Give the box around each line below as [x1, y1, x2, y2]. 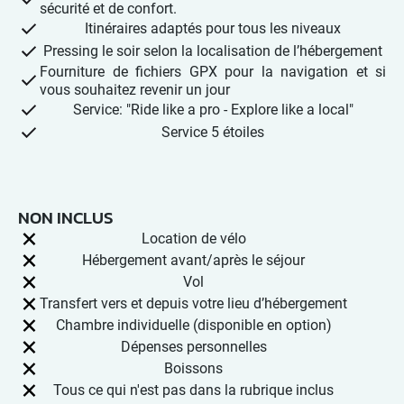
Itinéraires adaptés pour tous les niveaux [85, 20, 341, 38]
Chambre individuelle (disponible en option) [55, 316, 332, 334]
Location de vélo [141, 229, 246, 247]
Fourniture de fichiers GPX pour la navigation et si [40, 62, 386, 80]
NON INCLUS [18, 204, 114, 231]
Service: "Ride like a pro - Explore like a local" [72, 101, 353, 119]
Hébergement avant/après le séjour [82, 251, 305, 269]
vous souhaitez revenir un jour [40, 80, 230, 98]
